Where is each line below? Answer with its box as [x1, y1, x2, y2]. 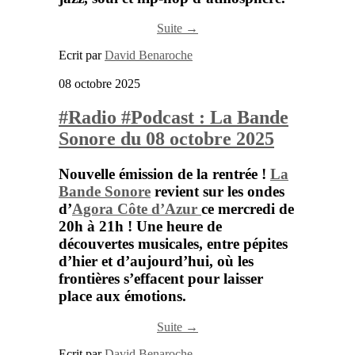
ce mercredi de [201, 200, 294, 218]
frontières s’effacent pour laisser [59, 270, 263, 288]
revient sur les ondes [151, 183, 284, 200]
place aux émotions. [59, 288, 186, 305]
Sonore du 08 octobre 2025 [59, 128, 274, 150]
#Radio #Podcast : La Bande [59, 107, 288, 128]
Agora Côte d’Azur [72, 200, 197, 218]
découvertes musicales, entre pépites [59, 235, 288, 253]
